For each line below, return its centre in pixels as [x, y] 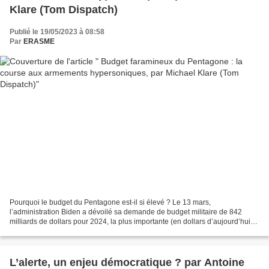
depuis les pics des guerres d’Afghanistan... [80, 231]
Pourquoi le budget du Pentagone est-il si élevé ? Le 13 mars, [110, 202]
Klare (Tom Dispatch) [64, 10]
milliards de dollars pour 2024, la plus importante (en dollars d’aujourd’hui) [131, 221]
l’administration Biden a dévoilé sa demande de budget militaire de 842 [126, 212]
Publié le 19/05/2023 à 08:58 [57, 32]
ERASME [39, 42]
